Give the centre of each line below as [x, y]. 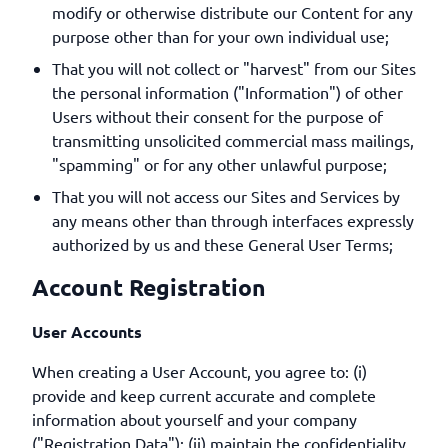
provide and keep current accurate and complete [204, 395]
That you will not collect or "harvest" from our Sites [234, 68]
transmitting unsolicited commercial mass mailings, [233, 140]
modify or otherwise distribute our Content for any [232, 12]
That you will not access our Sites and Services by [226, 196]
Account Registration [149, 287]
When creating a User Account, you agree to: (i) [199, 371]
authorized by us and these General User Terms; [222, 244]
